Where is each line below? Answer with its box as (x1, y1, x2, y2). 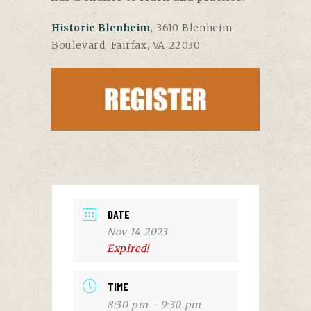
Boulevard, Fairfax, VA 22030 (51, 38, 201, 51)
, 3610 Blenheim (151, 21, 233, 34)
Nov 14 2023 (107, 225, 168, 238)
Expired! (107, 242, 149, 255)
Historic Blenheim (51, 21, 151, 34)
